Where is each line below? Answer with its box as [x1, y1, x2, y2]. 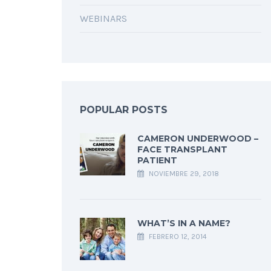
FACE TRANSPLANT [137, 144, 227, 155]
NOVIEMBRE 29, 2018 [147, 169, 219, 178]
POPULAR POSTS [80, 104, 168, 116]
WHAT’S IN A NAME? [137, 218, 230, 229]
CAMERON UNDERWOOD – [137, 133, 258, 144]
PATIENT [137, 155, 177, 166]
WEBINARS [80, 13, 127, 24]
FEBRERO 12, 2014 [147, 232, 207, 241]
